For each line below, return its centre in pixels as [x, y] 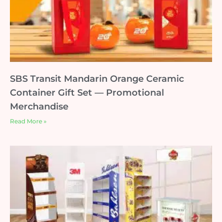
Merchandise [39, 106]
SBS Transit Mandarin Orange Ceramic [97, 79]
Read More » [28, 121]
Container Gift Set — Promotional [87, 92]
